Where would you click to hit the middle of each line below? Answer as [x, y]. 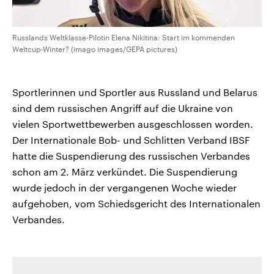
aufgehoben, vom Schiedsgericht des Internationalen [136, 204]
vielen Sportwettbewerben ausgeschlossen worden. [133, 124]
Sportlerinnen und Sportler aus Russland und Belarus [135, 92]
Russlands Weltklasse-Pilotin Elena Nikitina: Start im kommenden [124, 38]
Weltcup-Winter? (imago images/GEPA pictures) [95, 49]
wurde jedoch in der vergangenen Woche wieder [124, 188]
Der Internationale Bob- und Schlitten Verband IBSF [131, 140]
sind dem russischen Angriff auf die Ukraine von [123, 108]
